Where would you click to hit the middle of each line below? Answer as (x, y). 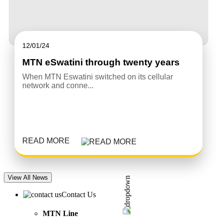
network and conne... (58, 85)
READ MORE (46, 140)
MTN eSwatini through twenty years (101, 62)
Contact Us (80, 194)
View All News (28, 177)
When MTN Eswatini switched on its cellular (97, 77)
